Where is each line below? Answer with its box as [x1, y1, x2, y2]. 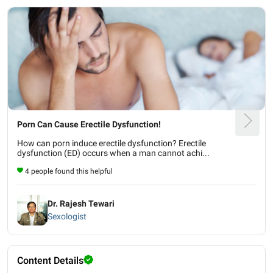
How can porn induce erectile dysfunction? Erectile [17, 138, 206, 148]
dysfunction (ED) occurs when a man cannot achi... [17, 147, 210, 158]
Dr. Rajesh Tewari [48, 199, 115, 209]
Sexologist [48, 211, 87, 222]
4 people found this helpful [25, 166, 113, 175]
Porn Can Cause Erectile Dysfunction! [17, 119, 161, 129]
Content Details [17, 254, 83, 266]
